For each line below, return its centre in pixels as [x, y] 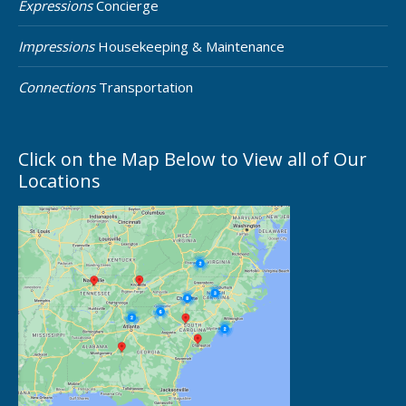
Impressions [56, 47]
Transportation [144, 87]
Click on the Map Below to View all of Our [193, 159]
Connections [57, 87]
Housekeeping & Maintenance [189, 47]
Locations [59, 181]
